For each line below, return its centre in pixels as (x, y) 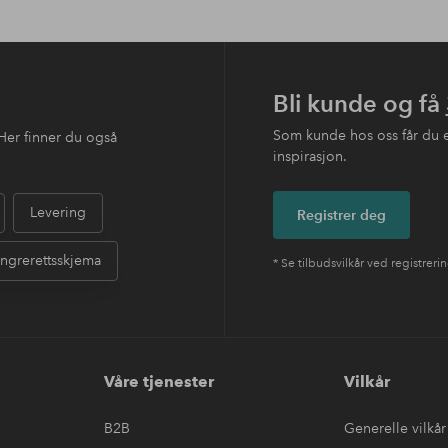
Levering (57, 212)
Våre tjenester (159, 381)
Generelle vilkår (394, 427)
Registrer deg (341, 214)
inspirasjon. (309, 155)
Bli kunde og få (359, 103)
